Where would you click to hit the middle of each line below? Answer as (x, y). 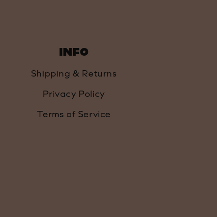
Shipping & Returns (74, 73)
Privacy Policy (74, 93)
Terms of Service (74, 114)
